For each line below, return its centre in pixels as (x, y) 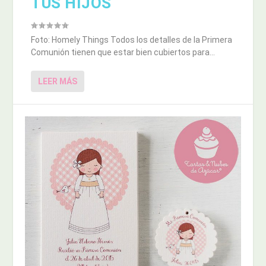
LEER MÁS (58, 82)
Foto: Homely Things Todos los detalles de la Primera (132, 40)
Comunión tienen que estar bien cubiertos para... (123, 53)
